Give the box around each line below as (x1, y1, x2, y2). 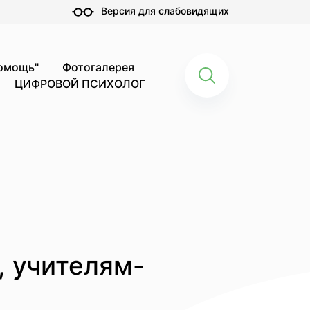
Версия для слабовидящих (101, 4, 229, 17)
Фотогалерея (62, 60, 134, 74)
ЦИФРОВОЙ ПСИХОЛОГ (15, 76, 145, 91)
